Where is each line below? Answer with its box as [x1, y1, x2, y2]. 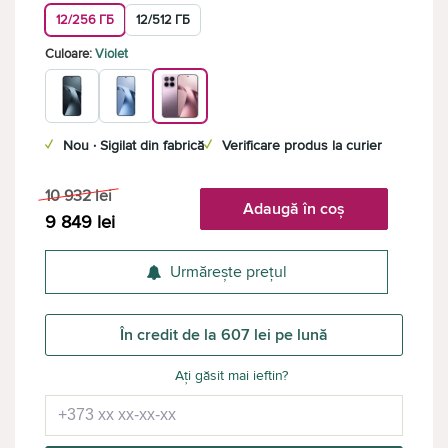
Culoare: [45, 46, 95, 62]
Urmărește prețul [170, 262, 287, 282]
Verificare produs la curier [222, 137, 382, 154]
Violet [95, 46, 128, 62]
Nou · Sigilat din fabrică [63, 137, 204, 154]
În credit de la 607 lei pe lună [120, 325, 328, 345]
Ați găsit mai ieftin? [175, 367, 288, 384]
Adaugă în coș [243, 199, 346, 219]
